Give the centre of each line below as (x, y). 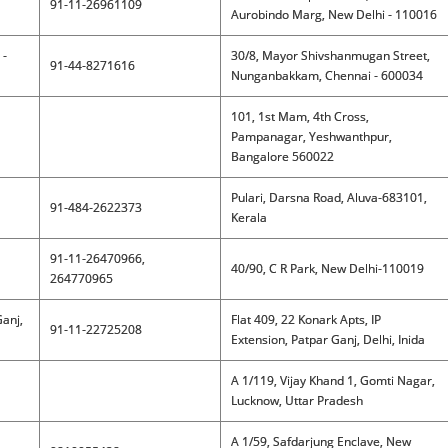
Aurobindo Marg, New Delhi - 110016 (333, 14)
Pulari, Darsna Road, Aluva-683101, (328, 197)
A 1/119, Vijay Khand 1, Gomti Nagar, (332, 380)
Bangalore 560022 (282, 156)
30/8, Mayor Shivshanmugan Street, (330, 55)
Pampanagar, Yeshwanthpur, (311, 136)
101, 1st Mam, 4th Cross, (299, 116)
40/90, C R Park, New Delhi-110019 (327, 268)
